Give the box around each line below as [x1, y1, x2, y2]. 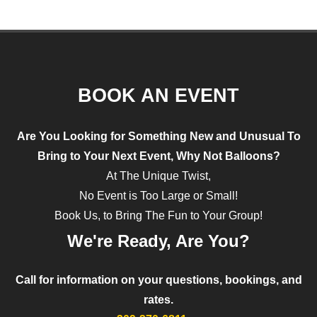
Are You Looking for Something [16, 130, 190, 143]
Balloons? [224, 150, 280, 163]
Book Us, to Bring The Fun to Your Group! [54, 209, 263, 222]
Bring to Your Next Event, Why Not [37, 150, 225, 163]
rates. [144, 294, 173, 306]
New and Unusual [189, 130, 287, 143]
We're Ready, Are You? [67, 231, 250, 251]
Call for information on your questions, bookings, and [15, 274, 302, 287]
